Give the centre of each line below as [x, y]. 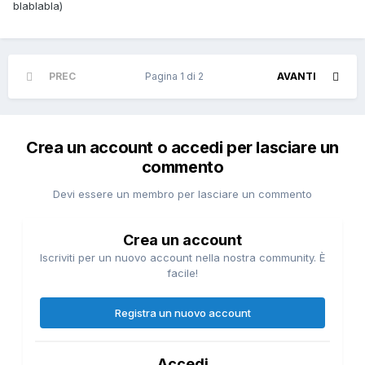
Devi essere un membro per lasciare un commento [182, 194]
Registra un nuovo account [182, 313]
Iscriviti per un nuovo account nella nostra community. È [182, 258]
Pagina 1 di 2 [176, 77]
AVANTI [297, 77]
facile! [182, 273]
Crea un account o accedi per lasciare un [182, 148]
